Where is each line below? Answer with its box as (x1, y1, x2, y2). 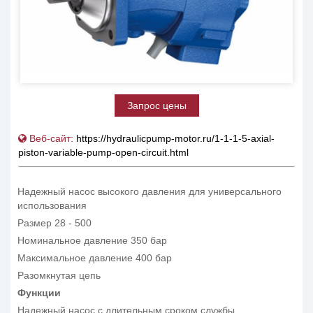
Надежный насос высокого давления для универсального (17, 185, 282, 197)
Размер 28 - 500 (17, 217, 92, 228)
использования (17, 199, 87, 211)
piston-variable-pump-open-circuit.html (18, 146, 189, 158)
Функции (17, 286, 61, 298)
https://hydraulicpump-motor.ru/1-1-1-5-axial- (76, 132, 275, 144)
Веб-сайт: (29, 132, 73, 144)
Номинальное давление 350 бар (17, 234, 167, 246)
